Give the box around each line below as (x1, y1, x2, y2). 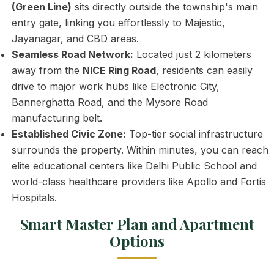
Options (109, 231, 165, 251)
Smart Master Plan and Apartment (20, 214, 254, 234)
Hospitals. (12, 191, 57, 204)
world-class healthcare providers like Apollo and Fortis (12, 176, 267, 188)
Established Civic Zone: (12, 128, 127, 140)
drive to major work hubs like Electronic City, (12, 80, 220, 92)
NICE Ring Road (83, 64, 157, 76)
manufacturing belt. (12, 112, 103, 124)
